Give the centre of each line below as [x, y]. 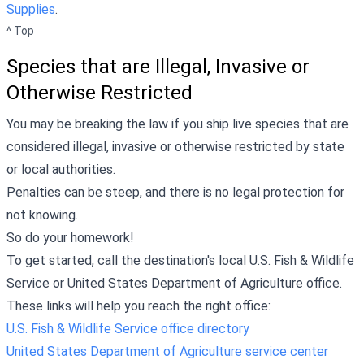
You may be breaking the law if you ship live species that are [178, 123]
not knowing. [42, 214]
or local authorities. [61, 169]
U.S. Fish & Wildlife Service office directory [128, 328]
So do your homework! [70, 237]
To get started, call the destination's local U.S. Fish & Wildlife [180, 260]
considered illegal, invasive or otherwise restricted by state [175, 146]
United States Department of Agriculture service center [167, 351]
